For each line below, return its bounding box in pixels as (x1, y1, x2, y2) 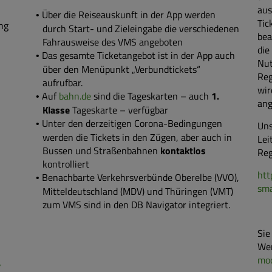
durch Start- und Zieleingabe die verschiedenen (42, 21, 239, 36)
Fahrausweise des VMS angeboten (42, 35, 183, 49)
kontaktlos (160, 143, 206, 158)
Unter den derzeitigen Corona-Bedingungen (41, 116, 222, 131)
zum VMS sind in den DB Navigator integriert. (42, 197, 230, 212)
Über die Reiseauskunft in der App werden (41, 7, 216, 22)
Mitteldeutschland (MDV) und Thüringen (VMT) (42, 184, 233, 199)
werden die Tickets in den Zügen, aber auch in (42, 130, 232, 144)
